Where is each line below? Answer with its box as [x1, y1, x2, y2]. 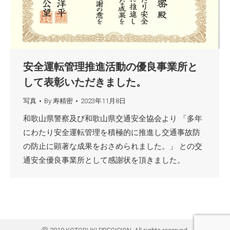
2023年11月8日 [81, 97, 126, 105]
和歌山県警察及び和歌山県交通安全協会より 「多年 [23, 114, 202, 124]
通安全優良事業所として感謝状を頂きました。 [23, 156, 193, 165]
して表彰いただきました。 [23, 76, 146, 89]
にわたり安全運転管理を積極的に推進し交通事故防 [23, 128, 200, 138]
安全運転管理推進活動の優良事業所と [23, 61, 198, 73]
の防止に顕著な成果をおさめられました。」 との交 [23, 142, 202, 151]
